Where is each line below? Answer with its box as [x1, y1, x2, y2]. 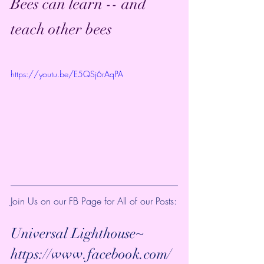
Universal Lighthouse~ [11, 224, 147, 242]
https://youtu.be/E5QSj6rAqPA [11, 68, 123, 80]
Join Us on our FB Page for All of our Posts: [11, 194, 177, 207]
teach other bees [11, 20, 112, 39]
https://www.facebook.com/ [11, 245, 171, 263]
